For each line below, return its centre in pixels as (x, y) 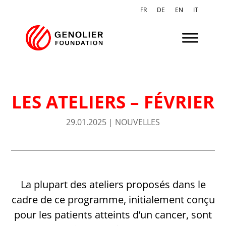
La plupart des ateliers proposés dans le (113, 184)
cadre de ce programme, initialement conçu (113, 200)
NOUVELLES (137, 122)
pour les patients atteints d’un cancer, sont (113, 215)
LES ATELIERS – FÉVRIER (113, 102)
